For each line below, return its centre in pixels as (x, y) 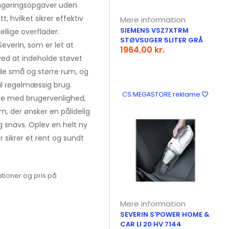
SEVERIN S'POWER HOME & (165, 214)
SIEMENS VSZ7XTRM (155, 30)
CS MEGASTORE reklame (162, 94)
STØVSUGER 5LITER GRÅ (162, 40)
